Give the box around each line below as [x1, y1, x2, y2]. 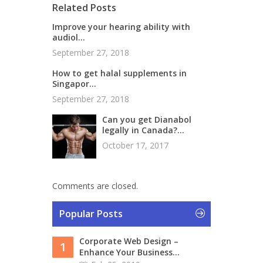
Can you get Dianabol [102, 114, 191, 125]
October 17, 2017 [102, 140, 168, 151]
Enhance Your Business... [79, 247, 180, 258]
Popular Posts [59, 207, 123, 220]
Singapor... [52, 78, 96, 89]
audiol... [52, 32, 85, 43]
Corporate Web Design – [79, 235, 178, 247]
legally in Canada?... [102, 124, 184, 136]
